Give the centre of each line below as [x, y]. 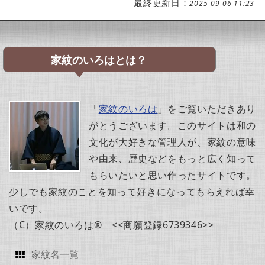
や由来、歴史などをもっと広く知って [172, 158]
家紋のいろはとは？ [99, 60]
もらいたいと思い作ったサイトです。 [172, 175]
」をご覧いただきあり [207, 109]
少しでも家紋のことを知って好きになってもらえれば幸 [132, 191]
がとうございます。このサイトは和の [172, 125]
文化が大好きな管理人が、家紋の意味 [172, 142]
